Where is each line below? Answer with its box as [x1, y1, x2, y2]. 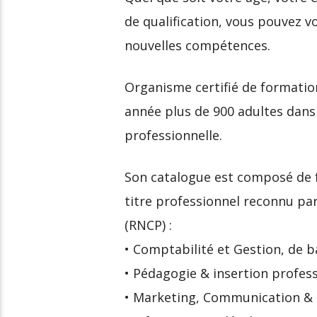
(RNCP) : [125, 217, 172, 234]
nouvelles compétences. [125, 36, 270, 54]
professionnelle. [125, 127, 222, 144]
